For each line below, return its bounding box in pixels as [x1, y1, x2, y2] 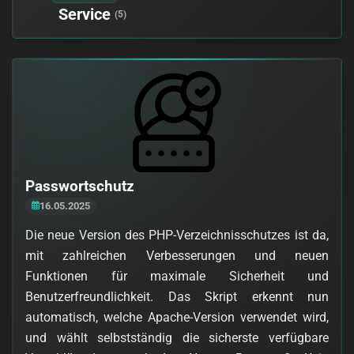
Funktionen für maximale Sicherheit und [25, 269, 329, 284]
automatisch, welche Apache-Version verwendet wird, [25, 310, 329, 326]
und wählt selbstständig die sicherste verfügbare [25, 330, 329, 346]
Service [58, 5, 111, 24]
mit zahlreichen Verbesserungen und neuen [25, 248, 329, 264]
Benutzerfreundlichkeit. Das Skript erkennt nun [25, 289, 329, 305]
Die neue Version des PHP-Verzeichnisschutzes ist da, [25, 228, 329, 243]
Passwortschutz [25, 177, 134, 196]
